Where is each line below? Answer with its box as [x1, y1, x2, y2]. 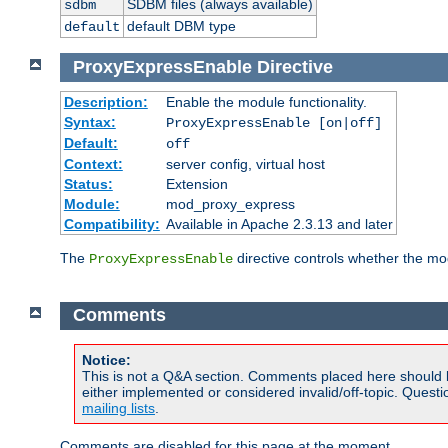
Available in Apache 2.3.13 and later [165, 215, 393, 232]
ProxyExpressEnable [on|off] [165, 114, 382, 131]
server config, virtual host [165, 155, 325, 172]
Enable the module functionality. [165, 93, 367, 110]
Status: [63, 175, 113, 192]
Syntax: [63, 113, 116, 130]
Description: [63, 93, 148, 110]
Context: [63, 155, 123, 172]
